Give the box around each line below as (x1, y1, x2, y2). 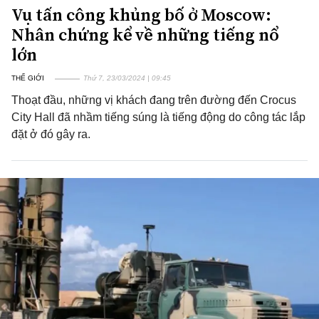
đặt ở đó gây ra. (11, 128, 90, 140)
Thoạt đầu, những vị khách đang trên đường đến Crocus (11, 94, 296, 106)
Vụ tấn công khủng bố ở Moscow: (11, 3, 271, 26)
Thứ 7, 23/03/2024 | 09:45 (83, 74, 171, 82)
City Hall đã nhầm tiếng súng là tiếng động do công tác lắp (11, 111, 305, 123)
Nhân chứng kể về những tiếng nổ (11, 23, 279, 46)
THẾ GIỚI (11, 74, 44, 82)
